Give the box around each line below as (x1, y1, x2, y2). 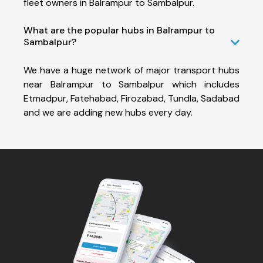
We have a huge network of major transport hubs (23, 63, 240, 76)
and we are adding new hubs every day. (23, 106, 193, 119)
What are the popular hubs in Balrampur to (23, 23, 215, 36)
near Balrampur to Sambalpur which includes (23, 77, 240, 90)
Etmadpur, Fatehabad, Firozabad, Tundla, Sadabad (23, 92, 240, 104)
